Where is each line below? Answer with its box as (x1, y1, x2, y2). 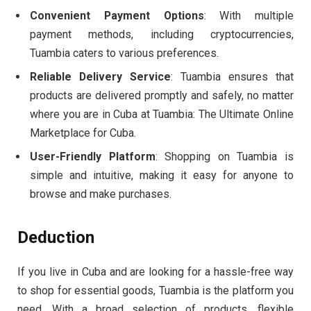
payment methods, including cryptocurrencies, (30, 27, 294, 41)
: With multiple (203, 8, 294, 22)
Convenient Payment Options (30, 8, 204, 22)
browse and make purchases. (30, 187, 171, 201)
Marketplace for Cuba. (30, 126, 136, 140)
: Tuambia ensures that (171, 69, 294, 83)
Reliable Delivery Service (30, 69, 171, 83)
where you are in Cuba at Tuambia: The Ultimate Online (30, 107, 294, 121)
